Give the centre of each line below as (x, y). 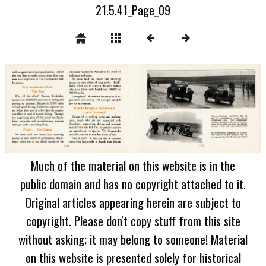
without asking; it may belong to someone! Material (133, 239)
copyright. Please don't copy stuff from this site (133, 220)
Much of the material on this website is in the (133, 165)
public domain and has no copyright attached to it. (133, 183)
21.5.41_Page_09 (133, 10)
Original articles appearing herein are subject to (133, 202)
